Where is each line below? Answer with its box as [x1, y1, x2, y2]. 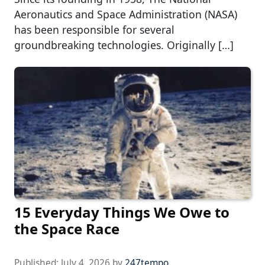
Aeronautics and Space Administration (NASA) [14, 7, 237, 21]
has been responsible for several [14, 22, 174, 37]
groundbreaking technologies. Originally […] [14, 38, 234, 52]
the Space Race [14, 219, 119, 238]
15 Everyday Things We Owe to [14, 202, 230, 222]
